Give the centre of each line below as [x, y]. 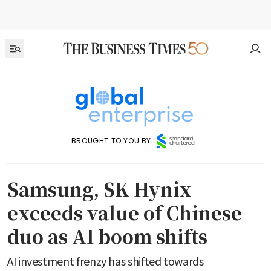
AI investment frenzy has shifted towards [106, 261]
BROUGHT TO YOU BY [111, 141]
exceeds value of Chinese [125, 213]
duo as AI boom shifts [107, 236]
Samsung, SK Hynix [100, 189]
